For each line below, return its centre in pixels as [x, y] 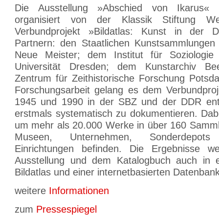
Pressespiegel [66, 209]
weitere [32, 191]
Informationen [79, 191]
